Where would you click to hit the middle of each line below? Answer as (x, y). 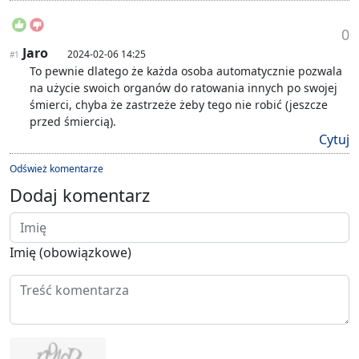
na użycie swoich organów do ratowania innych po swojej (184, 87)
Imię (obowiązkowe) (71, 252)
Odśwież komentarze (56, 168)
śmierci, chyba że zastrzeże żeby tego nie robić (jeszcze (179, 104)
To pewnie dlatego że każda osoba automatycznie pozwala (186, 71)
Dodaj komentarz (80, 195)
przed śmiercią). (73, 121)
